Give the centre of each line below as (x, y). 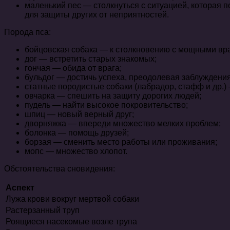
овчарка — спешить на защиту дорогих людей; (113, 96)
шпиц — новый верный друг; (79, 114)
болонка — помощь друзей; (77, 133)
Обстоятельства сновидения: (60, 169)
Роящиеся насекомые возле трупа (71, 222)
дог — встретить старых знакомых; (91, 59)
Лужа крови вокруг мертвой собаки (72, 199)
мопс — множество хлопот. (76, 151)
